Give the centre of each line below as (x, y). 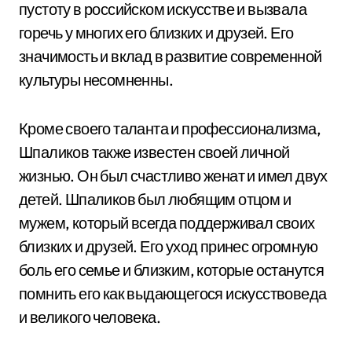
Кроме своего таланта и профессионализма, (170, 128)
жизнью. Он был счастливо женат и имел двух (173, 176)
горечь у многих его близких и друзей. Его (156, 33)
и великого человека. (90, 317)
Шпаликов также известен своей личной (154, 152)
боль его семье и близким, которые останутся (172, 270)
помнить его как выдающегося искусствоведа (173, 293)
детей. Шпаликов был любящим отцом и (155, 199)
